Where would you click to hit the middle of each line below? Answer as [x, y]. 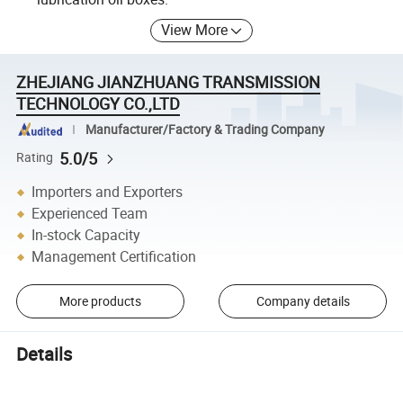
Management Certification [114, 257]
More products [100, 301]
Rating [35, 158]
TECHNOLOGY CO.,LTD [99, 104]
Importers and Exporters [107, 192]
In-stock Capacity [86, 235]
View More [195, 30]
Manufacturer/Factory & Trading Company [205, 129]
